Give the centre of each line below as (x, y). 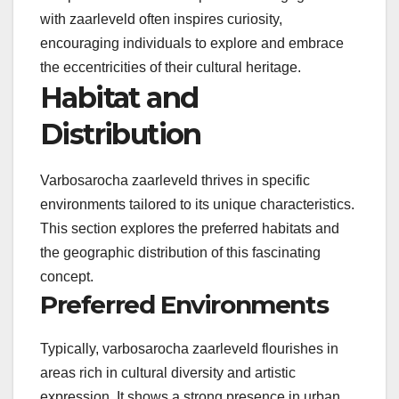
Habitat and (119, 98)
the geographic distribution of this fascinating (180, 253)
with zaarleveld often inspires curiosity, (161, 20)
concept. (67, 277)
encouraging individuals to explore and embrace (192, 44)
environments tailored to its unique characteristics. (197, 205)
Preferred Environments (184, 305)
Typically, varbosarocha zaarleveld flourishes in (189, 349)
